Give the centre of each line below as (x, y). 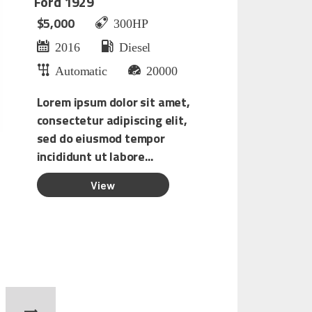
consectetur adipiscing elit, (112, 120)
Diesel (132, 46)
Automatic (78, 70)
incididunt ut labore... (95, 157)
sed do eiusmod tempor (101, 139)
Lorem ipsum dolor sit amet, (113, 102)
